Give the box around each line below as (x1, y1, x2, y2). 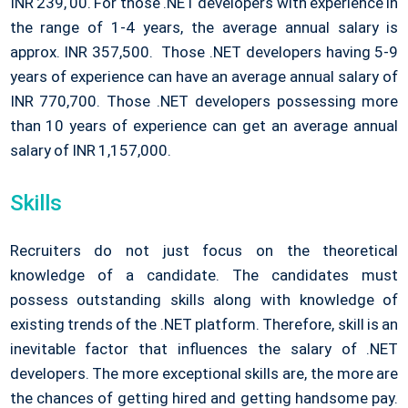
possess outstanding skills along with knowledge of (9, 291, 399, 310)
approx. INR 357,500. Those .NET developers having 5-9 (9, 43, 399, 62)
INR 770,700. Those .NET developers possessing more (9, 92, 399, 111)
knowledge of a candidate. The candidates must (9, 266, 399, 285)
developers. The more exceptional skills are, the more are (9, 364, 399, 383)
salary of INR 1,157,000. (9, 141, 171, 160)
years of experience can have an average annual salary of (9, 67, 399, 87)
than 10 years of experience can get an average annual (9, 117, 399, 136)
